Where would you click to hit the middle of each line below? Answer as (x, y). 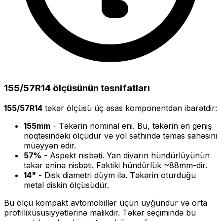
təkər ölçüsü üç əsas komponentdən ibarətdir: (130, 108)
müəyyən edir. (50, 145)
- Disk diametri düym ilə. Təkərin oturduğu (116, 175)
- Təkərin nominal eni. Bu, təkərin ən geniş (131, 126)
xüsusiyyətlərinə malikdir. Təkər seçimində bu (111, 212)
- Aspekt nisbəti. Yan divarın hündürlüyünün (126, 155)
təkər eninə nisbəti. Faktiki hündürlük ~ (96, 165)
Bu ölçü (20, 203)
